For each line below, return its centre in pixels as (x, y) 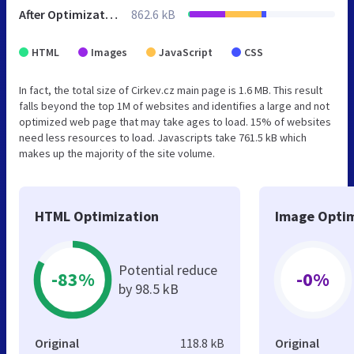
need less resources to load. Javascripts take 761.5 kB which (163, 137)
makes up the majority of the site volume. (117, 153)
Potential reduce (168, 269)
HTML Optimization (97, 216)
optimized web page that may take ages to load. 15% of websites (175, 121)
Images (109, 52)
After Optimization (111, 14)
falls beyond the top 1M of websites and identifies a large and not (174, 105)
